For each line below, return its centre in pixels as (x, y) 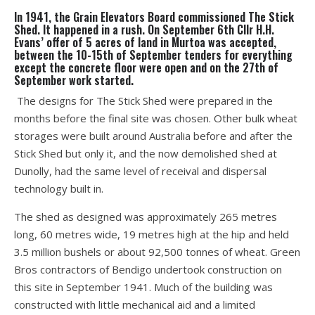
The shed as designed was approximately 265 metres (146, 217)
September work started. (74, 81)
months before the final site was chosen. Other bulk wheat (156, 118)
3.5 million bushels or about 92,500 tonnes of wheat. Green (157, 252)
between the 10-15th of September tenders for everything (153, 55)
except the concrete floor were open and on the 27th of (146, 68)
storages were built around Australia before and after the (153, 136)
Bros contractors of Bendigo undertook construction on (148, 270)
